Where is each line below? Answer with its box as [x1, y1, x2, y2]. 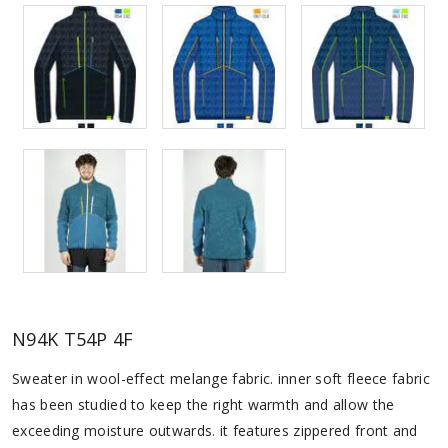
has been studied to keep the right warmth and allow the [12, 395, 395, 415]
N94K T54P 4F [12, 327, 134, 352]
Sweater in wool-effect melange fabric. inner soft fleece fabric [12, 369, 430, 389]
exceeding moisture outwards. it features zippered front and [12, 421, 418, 441]
